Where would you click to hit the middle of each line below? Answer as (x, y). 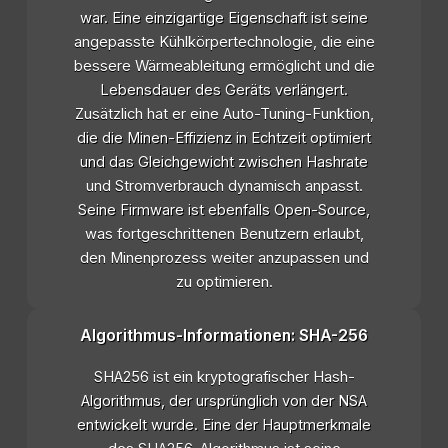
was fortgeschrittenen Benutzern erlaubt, (224, 234)
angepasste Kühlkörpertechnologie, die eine (224, 42)
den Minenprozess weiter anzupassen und (224, 258)
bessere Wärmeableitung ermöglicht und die (224, 66)
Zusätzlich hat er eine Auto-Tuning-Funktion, (224, 114)
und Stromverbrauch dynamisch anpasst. (224, 186)
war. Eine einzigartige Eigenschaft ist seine (224, 18)
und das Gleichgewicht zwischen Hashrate (224, 162)
